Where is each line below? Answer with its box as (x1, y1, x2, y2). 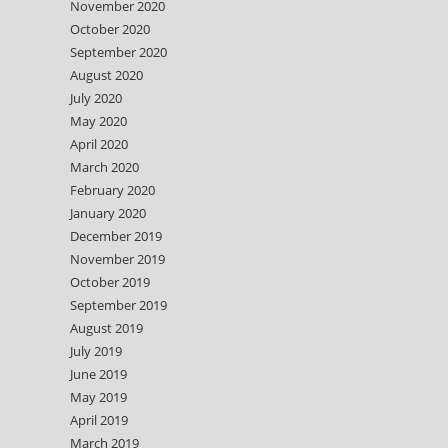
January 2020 (70, 204, 146, 222)
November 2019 (70, 250, 165, 268)
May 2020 (70, 112, 127, 130)
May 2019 (70, 388, 127, 406)
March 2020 (70, 158, 139, 176)
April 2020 (70, 135, 128, 153)
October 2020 (70, 20, 150, 38)
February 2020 (70, 181, 155, 199)
